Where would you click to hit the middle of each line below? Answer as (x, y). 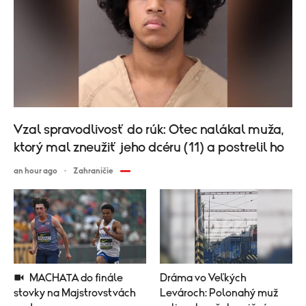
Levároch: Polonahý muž (219, 293)
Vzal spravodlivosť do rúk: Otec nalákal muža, (149, 129)
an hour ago (36, 170)
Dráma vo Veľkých (203, 278)
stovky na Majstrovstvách (75, 293)
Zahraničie (93, 170)
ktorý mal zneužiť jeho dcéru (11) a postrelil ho (149, 147)
